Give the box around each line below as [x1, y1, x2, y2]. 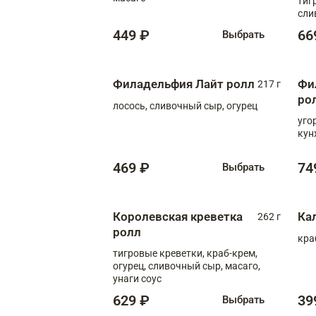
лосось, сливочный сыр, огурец [113, 99, 257, 111]
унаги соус [113, 272, 162, 284]
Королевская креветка [113, 209, 243, 224]
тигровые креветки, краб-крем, [113, 247, 257, 259]
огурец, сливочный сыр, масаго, [113, 260, 260, 272]
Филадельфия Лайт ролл [113, 76, 255, 91]
